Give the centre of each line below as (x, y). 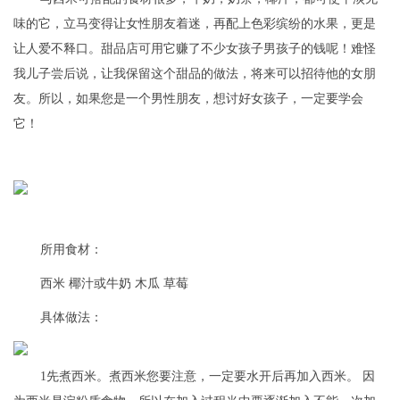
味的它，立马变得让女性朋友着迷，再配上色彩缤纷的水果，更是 (195, 24)
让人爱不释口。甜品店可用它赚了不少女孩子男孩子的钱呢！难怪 (195, 49)
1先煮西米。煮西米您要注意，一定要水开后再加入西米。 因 (208, 376)
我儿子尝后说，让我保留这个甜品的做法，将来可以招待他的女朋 (195, 74)
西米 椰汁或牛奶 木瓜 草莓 (114, 284)
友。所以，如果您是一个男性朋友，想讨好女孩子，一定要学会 (188, 99)
